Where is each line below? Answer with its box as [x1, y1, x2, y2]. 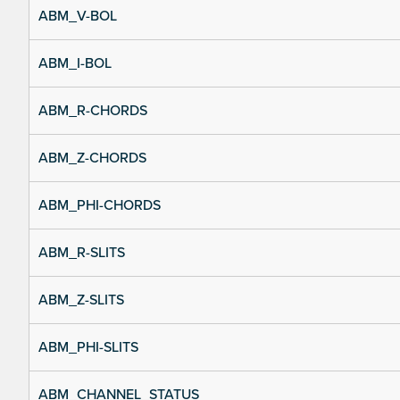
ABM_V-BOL [38, 7, 117, 26]
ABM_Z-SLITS [38, 291, 124, 310]
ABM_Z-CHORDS [38, 149, 146, 168]
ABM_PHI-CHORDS [38, 196, 161, 215]
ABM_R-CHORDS [38, 102, 147, 121]
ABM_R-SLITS [38, 244, 125, 262]
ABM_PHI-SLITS [38, 338, 138, 357]
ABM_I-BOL [38, 54, 112, 73]
